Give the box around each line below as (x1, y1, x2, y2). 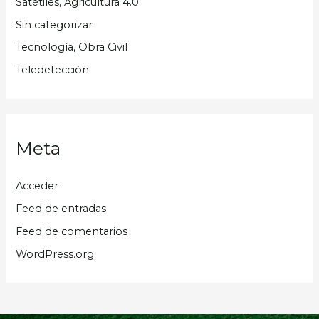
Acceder (16, 179, 59, 193)
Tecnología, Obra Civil (16, 41, 128, 54)
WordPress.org (16, 248, 95, 261)
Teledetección (16, 63, 90, 77)
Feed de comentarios (16, 225, 128, 239)
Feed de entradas (16, 202, 107, 216)
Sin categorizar (16, 18, 93, 31)
